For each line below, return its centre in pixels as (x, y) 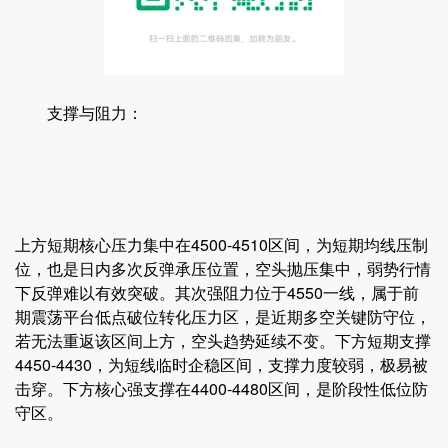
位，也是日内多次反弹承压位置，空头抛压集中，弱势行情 (223, 268)
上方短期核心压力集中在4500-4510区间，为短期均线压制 (221, 244)
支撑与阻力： (79, 112)
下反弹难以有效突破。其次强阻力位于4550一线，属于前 (217, 292)
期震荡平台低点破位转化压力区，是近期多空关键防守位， (223, 316)
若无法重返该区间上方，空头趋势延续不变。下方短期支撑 (223, 340)
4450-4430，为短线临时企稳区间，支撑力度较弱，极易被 (221, 364)
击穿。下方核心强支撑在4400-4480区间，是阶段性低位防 (221, 388)
